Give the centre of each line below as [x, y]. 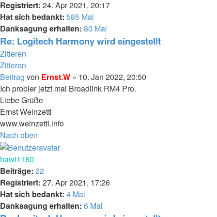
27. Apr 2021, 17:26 [75, 182]
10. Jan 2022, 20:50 [112, 77]
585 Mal [80, 16]
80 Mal [95, 28]
